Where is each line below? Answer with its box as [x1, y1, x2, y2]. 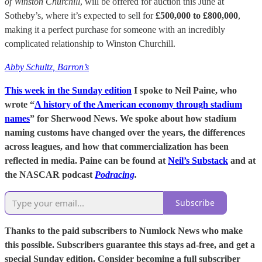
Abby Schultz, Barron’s [5, 61, 89, 72]
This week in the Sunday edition [5, 85, 132, 95]
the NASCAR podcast [5, 169, 95, 180]
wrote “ [5, 99, 35, 109]
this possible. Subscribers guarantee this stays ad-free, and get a [5, 239, 255, 250]
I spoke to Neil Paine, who [132, 85, 237, 95]
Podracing [95, 169, 135, 180]
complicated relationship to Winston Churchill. [5, 38, 175, 49]
